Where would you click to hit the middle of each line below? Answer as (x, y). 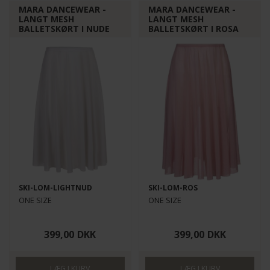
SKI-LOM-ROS (173, 187)
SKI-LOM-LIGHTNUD (56, 187)
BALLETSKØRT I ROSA (194, 28)
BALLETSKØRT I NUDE (64, 28)
